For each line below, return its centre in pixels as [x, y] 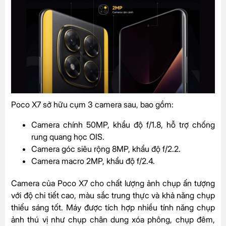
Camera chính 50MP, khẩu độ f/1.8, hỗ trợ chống [123, 124]
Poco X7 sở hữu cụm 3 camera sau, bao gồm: [92, 104]
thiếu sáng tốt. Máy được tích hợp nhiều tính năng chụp [113, 207]
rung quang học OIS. [68, 136]
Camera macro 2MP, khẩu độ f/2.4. [93, 161]
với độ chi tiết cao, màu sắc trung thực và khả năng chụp [113, 195]
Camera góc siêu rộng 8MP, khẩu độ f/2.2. [106, 149]
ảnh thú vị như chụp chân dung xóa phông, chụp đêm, [113, 219]
